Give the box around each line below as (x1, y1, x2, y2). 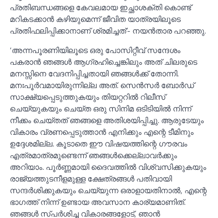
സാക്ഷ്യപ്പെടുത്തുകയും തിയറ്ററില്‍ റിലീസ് (10, 91, 165, 103)
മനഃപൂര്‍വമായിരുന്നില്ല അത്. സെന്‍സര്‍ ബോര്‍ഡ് (10, 79, 194, 91)
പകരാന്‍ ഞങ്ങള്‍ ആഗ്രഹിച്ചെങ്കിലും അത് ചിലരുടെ (10, 55, 197, 68)
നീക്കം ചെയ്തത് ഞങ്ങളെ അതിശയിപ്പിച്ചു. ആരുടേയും (10, 114, 204, 126)
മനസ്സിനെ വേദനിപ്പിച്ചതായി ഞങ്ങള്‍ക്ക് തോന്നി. (10, 67, 179, 79)
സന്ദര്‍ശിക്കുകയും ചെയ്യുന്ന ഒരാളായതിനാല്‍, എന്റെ (10, 184, 207, 196)
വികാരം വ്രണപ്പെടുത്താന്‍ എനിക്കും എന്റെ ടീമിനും (10, 126, 194, 138)
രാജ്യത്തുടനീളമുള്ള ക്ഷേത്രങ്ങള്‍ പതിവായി (10, 172, 172, 184)
